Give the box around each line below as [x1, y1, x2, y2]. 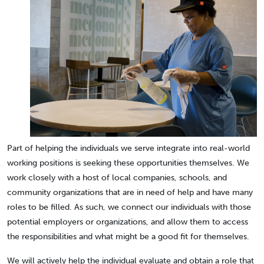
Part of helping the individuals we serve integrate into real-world [7, 143, 250, 154]
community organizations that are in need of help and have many [7, 187, 253, 198]
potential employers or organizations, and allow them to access [7, 216, 248, 227]
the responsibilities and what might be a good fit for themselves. [7, 231, 249, 242]
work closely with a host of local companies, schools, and [7, 172, 227, 183]
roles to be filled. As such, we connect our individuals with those [7, 202, 251, 213]
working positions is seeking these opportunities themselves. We [7, 157, 249, 169]
